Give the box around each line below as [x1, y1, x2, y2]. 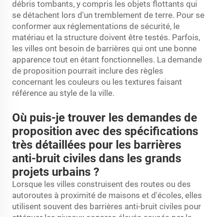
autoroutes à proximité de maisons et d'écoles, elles [12, 190, 202, 200]
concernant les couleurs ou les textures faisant [12, 77, 182, 87]
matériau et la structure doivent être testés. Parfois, [12, 32, 200, 42]
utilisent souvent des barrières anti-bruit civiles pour [12, 201, 201, 211]
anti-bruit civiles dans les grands [12, 151, 181, 165]
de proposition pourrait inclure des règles [12, 65, 163, 76]
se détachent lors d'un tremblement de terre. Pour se [12, 10, 204, 20]
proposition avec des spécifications [12, 124, 198, 138]
